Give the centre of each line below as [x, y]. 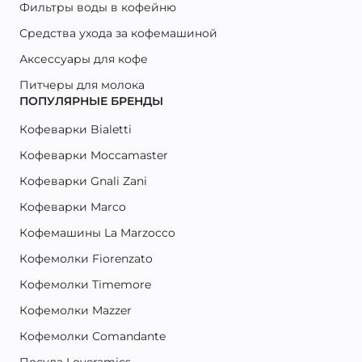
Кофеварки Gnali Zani [83, 181]
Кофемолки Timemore [85, 284]
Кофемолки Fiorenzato [86, 258]
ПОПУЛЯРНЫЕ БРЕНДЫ [91, 101]
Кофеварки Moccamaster [94, 155]
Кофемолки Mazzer [76, 310]
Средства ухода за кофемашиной [118, 33]
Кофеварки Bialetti [76, 129]
